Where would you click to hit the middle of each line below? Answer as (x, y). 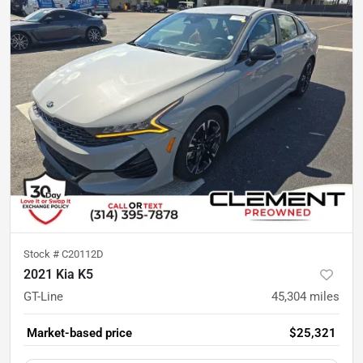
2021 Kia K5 (58, 274)
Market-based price (79, 333)
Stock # (43, 254)
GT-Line (43, 296)
